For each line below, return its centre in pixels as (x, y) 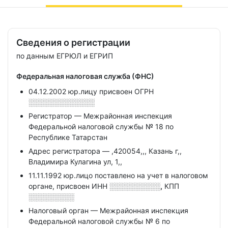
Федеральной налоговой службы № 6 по (99, 221)
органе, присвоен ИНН (69, 186)
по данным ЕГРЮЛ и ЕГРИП (65, 56)
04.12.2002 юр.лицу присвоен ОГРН (91, 91)
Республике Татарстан (68, 137)
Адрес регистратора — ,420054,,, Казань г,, (105, 151)
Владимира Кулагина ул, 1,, (75, 162)
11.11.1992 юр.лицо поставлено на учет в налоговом (118, 175)
